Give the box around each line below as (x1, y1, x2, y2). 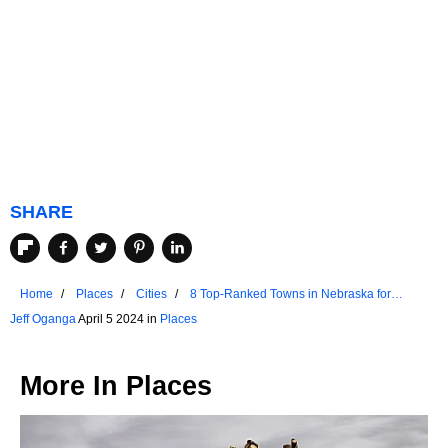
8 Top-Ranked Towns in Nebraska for (190, 287, 391, 302)
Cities (136, 287, 167, 302)
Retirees (190, 305, 236, 320)
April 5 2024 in (76, 312, 160, 327)
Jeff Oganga (10, 312, 76, 327)
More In (20, 371, 126, 402)
